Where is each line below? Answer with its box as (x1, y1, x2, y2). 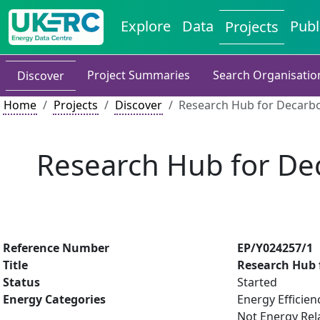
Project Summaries (87, 67, 190, 83)
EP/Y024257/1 (237, 240, 313, 256)
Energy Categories (3, 291, 106, 307)
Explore (121, 16, 171, 36)
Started (237, 274, 277, 290)
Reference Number (3, 240, 109, 256)
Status (3, 274, 40, 290)
